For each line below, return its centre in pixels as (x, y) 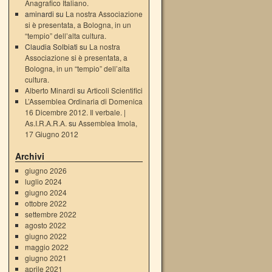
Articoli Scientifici (114, 90)
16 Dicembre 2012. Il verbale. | (75, 112)
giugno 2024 (46, 192)
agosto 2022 (45, 225)
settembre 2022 (50, 214)
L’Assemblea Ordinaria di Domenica (83, 101)
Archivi (30, 156)
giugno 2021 (46, 258)
